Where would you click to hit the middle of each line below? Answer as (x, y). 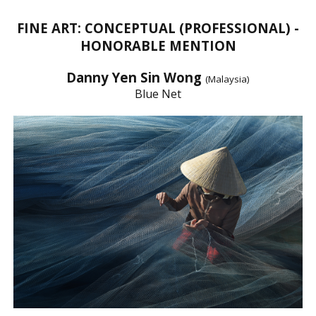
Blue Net (158, 93)
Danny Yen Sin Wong (136, 77)
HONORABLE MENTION (158, 45)
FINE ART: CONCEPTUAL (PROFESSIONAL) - (158, 28)
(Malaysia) (227, 79)
